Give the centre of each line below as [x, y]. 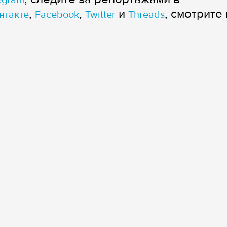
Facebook [57, 14]
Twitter [100, 14]
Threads [146, 14]
